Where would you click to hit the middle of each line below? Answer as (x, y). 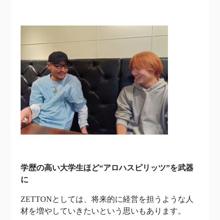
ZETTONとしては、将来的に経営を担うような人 (107, 199)
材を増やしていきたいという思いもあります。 (103, 211)
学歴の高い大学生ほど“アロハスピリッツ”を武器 (107, 168)
